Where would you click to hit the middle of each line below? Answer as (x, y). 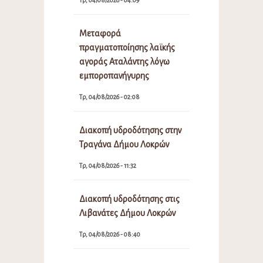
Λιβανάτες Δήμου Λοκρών (127, 213)
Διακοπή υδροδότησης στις (129, 199)
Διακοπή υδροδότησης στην (130, 130)
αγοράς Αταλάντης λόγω (124, 61)
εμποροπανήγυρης (114, 75)
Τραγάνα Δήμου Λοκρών (124, 144)
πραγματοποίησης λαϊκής (127, 47)
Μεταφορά (100, 33)
